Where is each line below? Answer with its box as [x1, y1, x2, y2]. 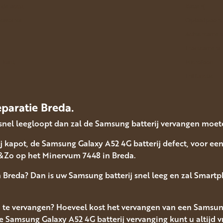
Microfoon [185, 57, 213, 66]
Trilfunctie [185, 71, 213, 80]
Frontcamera [185, 43, 220, 52]
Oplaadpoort [185, 15, 221, 24]
